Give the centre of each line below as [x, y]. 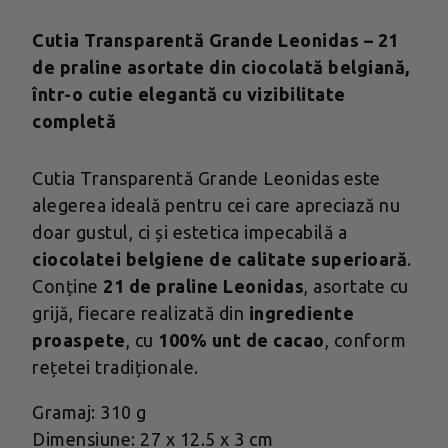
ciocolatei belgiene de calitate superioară [219, 258]
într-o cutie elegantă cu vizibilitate [189, 93]
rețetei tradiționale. [115, 366]
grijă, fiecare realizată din [140, 312]
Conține [67, 285]
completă [74, 120]
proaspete [79, 339]
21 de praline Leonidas [203, 285]
